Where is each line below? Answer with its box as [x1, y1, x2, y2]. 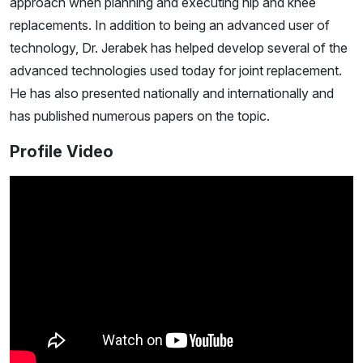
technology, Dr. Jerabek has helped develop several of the [10, 39, 348, 56]
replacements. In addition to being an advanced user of [10, 16, 330, 33]
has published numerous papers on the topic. [10, 107, 270, 124]
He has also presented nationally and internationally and [10, 84, 334, 101]
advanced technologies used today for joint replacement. [10, 62, 342, 79]
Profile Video [10, 141, 113, 161]
